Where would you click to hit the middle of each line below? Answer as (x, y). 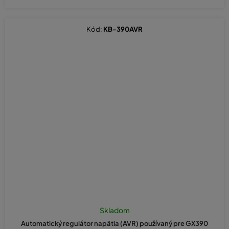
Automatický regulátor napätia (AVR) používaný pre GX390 (114, 224)
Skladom (114, 210)
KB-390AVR (123, 29)
